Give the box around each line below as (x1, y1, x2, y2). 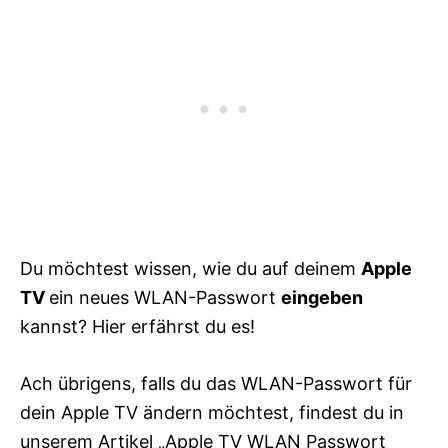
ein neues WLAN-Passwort (49, 287, 281, 309)
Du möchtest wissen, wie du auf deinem (20, 258, 361, 280)
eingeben (281, 287, 363, 309)
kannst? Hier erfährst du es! (20, 316, 255, 338)
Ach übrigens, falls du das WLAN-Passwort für (20, 373, 412, 395)
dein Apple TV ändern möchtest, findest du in (20, 402, 404, 424)
